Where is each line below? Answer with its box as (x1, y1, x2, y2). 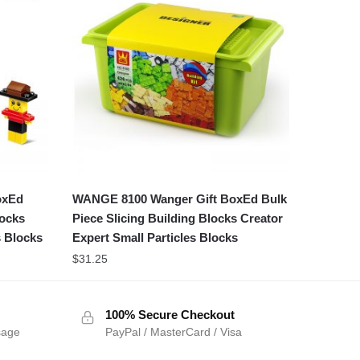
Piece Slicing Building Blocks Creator (72, 211, 283, 226)
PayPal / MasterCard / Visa (104, 325, 242, 339)
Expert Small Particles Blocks (72, 231, 238, 245)
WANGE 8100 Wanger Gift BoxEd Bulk (72, 192, 287, 207)
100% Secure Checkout (104, 308, 235, 322)
